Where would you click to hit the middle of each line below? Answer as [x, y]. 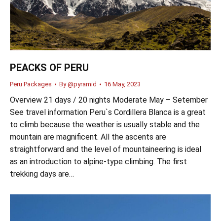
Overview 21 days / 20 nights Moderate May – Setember [109, 100]
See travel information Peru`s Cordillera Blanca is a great [108, 112]
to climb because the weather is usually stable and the [105, 124]
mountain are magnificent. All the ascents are [88, 137]
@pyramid [82, 84]
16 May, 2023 [122, 84]
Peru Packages [31, 84]
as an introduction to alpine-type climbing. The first [98, 161]
